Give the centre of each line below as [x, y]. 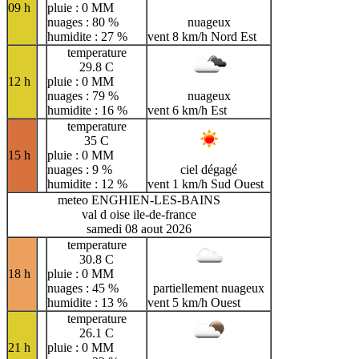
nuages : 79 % [83, 95]
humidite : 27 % [87, 36]
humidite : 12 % [87, 184]
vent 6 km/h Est [187, 110]
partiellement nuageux [209, 288]
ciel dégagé [209, 169]
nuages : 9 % [80, 169]
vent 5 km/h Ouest [194, 302]
